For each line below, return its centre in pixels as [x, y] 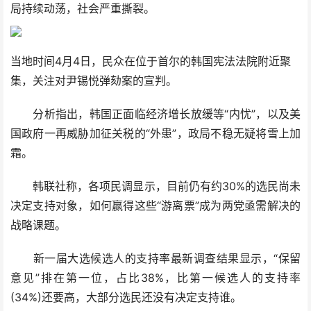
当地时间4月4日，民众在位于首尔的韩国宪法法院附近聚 [151, 61]
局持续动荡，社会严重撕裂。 [83, 9]
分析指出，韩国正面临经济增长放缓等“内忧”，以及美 [155, 114]
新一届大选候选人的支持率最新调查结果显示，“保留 [155, 259]
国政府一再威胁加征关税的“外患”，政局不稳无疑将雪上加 [155, 134]
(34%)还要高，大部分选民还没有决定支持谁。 [126, 297]
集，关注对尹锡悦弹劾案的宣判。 [94, 81]
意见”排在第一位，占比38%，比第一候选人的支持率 [155, 278]
